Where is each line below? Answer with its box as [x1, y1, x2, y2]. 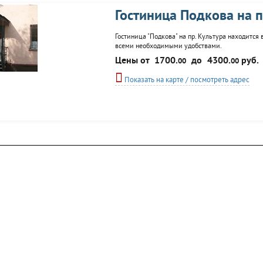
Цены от [114, 55, 151, 67]
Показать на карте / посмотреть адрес [122, 76, 249, 85]
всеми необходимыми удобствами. [114, 42, 222, 51]
